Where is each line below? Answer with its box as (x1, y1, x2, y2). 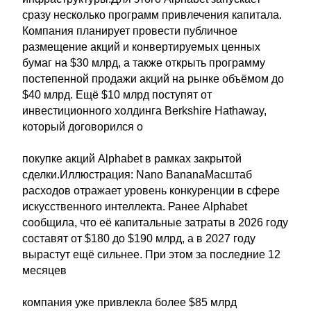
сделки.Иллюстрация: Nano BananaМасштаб (22, 169, 252, 180)
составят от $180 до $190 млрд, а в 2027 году (22, 233, 255, 244)
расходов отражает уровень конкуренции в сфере (22, 185, 280, 196)
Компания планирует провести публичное (22, 25, 237, 37)
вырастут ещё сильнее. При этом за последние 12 (22, 249, 280, 260)
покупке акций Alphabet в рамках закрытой (22, 153, 242, 165)
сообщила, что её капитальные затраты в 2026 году (22, 217, 288, 228)
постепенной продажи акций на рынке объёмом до (22, 73, 284, 85)
